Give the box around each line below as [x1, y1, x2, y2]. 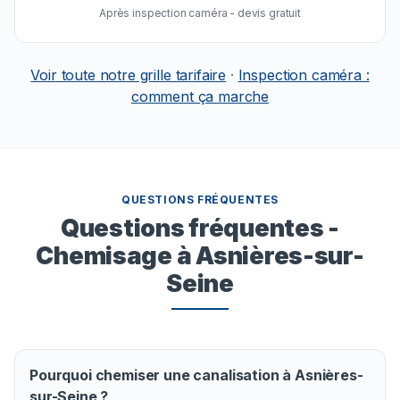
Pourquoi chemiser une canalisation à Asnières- [29, 366, 363, 384]
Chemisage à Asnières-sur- [36, 241, 364, 270]
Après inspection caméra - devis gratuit [99, 6, 301, 20]
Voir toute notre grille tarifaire [30, 66, 227, 84]
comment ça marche [130, 87, 270, 105]
